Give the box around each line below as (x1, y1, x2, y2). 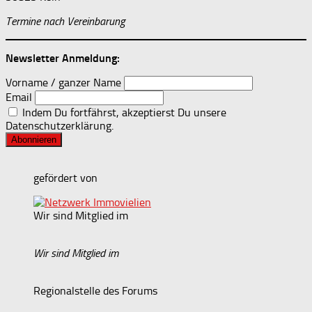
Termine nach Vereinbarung (6, 15, 125, 29)
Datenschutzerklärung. (6, 119, 114, 133)
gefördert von (33, 171, 97, 185)
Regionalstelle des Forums (33, 284, 157, 298)
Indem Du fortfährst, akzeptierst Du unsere (19, 106, 226, 120)
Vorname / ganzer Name (6, 76, 121, 90)
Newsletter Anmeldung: (6, 52, 120, 65)
